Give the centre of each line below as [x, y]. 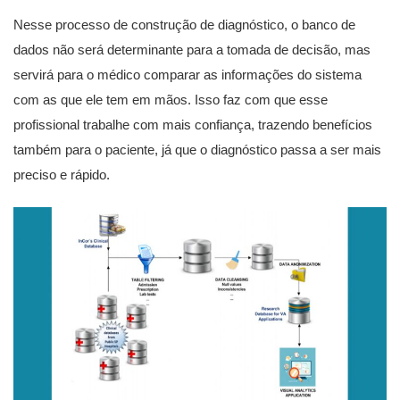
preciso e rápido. [62, 175]
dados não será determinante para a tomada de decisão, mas [192, 50]
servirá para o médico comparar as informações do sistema [187, 75]
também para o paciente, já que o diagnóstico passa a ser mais [197, 150]
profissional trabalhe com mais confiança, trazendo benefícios [193, 125]
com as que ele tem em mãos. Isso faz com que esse [171, 100]
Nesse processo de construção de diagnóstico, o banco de [184, 25]
